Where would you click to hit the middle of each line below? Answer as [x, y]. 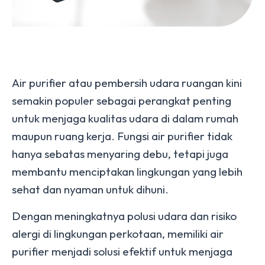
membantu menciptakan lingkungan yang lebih [127, 172]
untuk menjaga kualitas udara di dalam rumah [125, 118]
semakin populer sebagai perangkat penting [122, 101]
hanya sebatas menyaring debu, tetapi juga [120, 154]
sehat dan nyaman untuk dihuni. [91, 189]
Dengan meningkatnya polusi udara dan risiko [124, 216]
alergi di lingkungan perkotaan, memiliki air [118, 234]
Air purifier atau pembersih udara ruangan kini [127, 83]
